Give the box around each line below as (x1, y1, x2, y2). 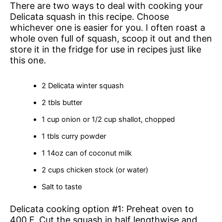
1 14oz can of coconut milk (41, 149, 132, 158)
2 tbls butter (41, 98, 82, 108)
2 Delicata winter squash (41, 81, 124, 91)
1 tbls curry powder (41, 132, 106, 141)
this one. (10, 55, 46, 65)
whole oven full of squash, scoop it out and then (10, 33, 212, 44)
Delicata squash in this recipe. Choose (10, 11, 169, 22)
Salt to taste (41, 182, 82, 192)
